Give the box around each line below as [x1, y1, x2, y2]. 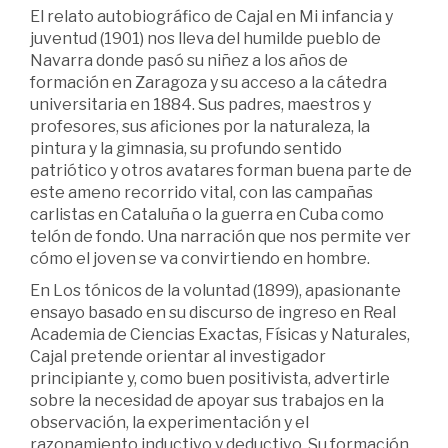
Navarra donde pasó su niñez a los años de [30, 51, 348, 71]
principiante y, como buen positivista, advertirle [30, 369, 390, 389]
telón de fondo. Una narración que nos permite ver [30, 227, 411, 247]
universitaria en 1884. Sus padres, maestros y [30, 95, 371, 115]
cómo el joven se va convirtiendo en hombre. [30, 249, 370, 269]
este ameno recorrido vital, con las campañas [30, 183, 373, 203]
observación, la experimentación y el [30, 413, 309, 433]
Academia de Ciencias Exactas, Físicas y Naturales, [30, 325, 410, 345]
